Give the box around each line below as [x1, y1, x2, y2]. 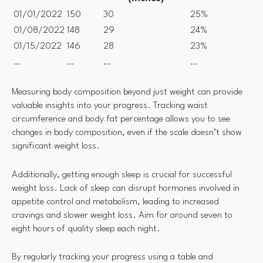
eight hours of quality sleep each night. [12, 224, 160, 234]
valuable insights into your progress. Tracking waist [12, 101, 208, 111]
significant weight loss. [12, 141, 100, 151]
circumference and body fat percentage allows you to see [12, 114, 230, 124]
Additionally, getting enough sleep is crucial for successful [12, 170, 232, 180]
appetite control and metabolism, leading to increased [12, 197, 219, 207]
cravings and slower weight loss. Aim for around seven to [12, 210, 232, 220]
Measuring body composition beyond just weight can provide [12, 87, 242, 97]
